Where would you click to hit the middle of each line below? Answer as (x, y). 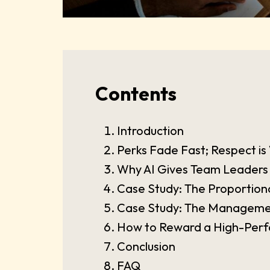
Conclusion (146, 246)
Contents (136, 94)
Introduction (150, 131)
